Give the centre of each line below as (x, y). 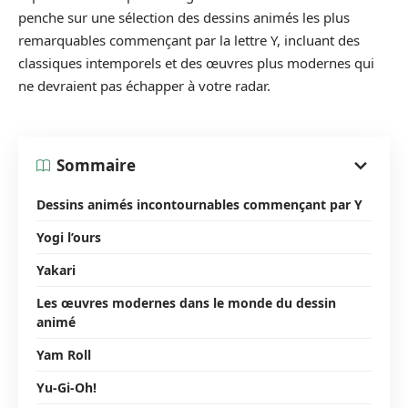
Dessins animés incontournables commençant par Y (199, 204)
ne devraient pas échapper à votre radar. (144, 86)
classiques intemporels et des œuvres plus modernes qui (196, 63)
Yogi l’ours (69, 237)
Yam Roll (64, 354)
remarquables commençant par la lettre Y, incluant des (189, 40)
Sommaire (96, 165)
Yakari (56, 270)
